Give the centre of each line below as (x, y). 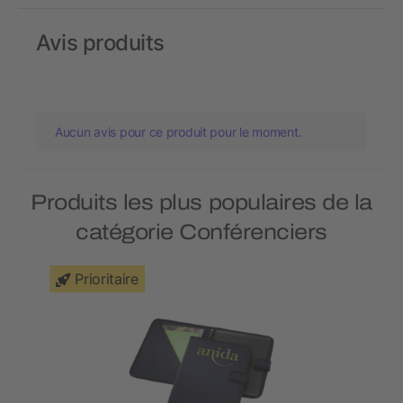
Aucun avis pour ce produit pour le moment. (179, 132)
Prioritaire (107, 279)
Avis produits (100, 43)
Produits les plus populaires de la (201, 203)
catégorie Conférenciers (201, 233)
